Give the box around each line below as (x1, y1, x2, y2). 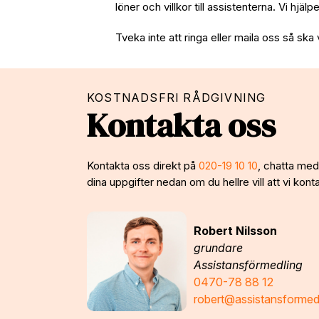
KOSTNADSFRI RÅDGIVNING (87, 90, 266, 105)
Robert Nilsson (194, 223, 277, 238)
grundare (194, 240, 243, 255)
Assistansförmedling (194, 257, 303, 272)
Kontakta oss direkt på (87, 158, 199, 172)
